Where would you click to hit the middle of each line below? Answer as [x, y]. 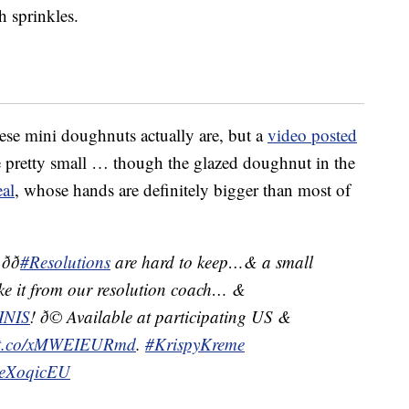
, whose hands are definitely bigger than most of [183, 190]
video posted [312, 135]
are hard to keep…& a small [212, 262]
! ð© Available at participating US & [161, 317]
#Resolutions [65, 262]
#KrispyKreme [195, 344]
